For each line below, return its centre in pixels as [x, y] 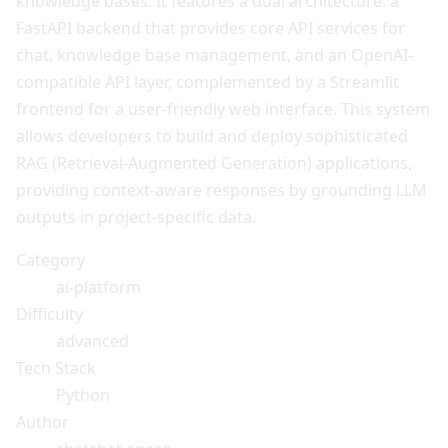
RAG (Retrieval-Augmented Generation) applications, [214, 162]
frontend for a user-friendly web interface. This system [223, 108]
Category [50, 259]
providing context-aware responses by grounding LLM [221, 189]
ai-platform [98, 286]
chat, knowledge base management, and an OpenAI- [214, 54]
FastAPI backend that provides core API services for [210, 27]
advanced [92, 340]
